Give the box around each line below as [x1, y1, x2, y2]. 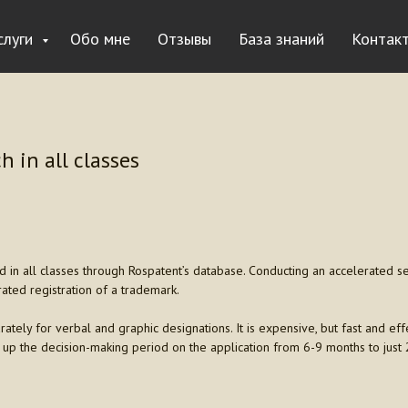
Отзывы [158, 28, 211, 49]
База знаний [239, 28, 324, 49]
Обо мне [70, 28, 130, 49]
